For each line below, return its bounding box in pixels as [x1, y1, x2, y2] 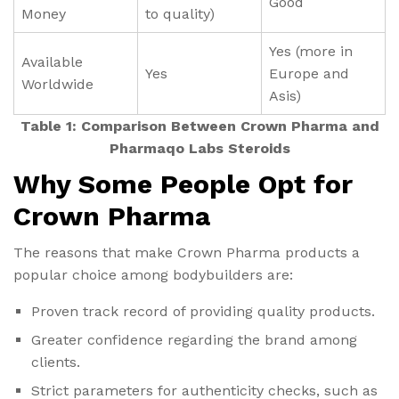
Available [21, 53, 83, 70]
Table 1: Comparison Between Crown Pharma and [20, 117, 379, 134]
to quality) [145, 4, 215, 22]
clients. [31, 353, 80, 370]
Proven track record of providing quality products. [31, 302, 375, 320]
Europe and [269, 64, 349, 82]
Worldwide [21, 75, 94, 93]
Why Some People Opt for [13, 167, 353, 199]
